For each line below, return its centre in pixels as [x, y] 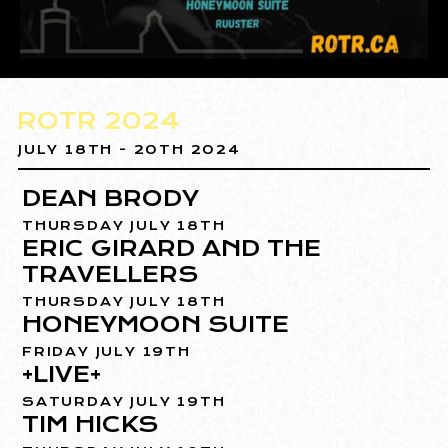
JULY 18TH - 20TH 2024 [129, 150]
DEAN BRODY [111, 198]
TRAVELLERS [110, 274]
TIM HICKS [90, 424]
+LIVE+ [62, 374]
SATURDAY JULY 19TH [124, 402]
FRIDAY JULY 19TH [106, 352]
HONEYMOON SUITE [156, 324]
